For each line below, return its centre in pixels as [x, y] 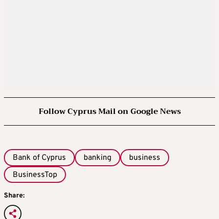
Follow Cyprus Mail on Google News [109, 112]
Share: [14, 196]
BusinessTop [35, 175]
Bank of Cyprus [39, 158]
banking [98, 158]
